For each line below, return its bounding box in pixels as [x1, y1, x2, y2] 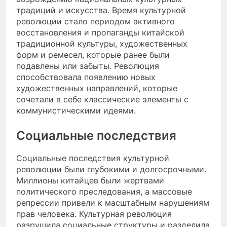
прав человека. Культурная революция [16, 209, 172, 219]
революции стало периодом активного [16, 16, 175, 26]
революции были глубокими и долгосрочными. [16, 164, 206, 175]
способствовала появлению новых [16, 71, 156, 82]
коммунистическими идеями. [16, 105, 136, 116]
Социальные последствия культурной [16, 153, 169, 164]
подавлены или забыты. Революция [16, 60, 159, 71]
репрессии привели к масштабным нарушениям [16, 198, 209, 208]
